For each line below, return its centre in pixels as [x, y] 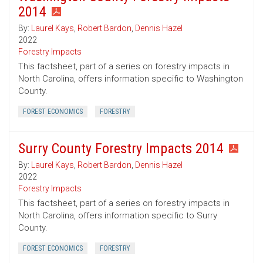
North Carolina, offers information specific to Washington [131, 79]
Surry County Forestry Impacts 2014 [121, 149]
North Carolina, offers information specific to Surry [118, 216]
